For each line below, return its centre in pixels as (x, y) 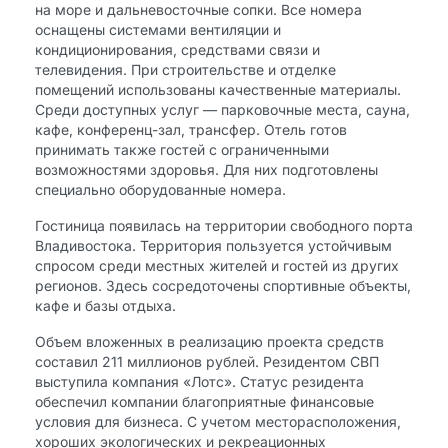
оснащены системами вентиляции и (158, 29)
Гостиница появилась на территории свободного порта (224, 225)
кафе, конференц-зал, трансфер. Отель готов (191, 129)
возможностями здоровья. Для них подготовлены (206, 169)
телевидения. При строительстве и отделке (185, 69)
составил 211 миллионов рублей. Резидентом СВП (207, 361)
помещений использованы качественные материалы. (218, 89)
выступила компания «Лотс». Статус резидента (199, 381)
